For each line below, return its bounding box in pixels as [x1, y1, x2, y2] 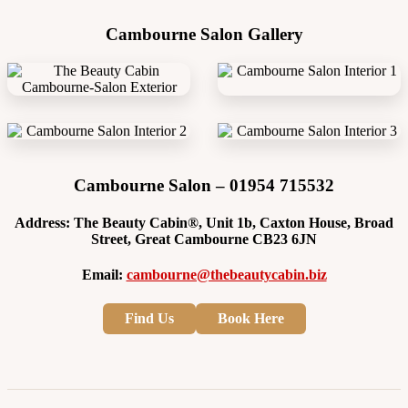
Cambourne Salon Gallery [105, 24, 303, 44]
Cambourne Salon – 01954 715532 [74, 175, 334, 195]
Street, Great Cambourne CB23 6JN [91, 231, 317, 248]
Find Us [124, 310, 174, 326]
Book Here [217, 310, 284, 326]
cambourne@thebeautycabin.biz [126, 267, 327, 283]
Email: [81, 267, 127, 283]
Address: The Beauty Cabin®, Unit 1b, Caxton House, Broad [15, 215, 393, 231]
